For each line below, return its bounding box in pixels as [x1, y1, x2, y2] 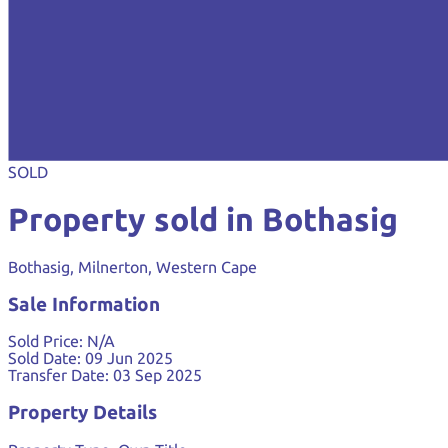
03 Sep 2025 [113, 366, 202, 385]
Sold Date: [8, 349, 81, 368]
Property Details [8, 402, 157, 424]
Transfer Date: [8, 366, 109, 385]
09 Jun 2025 [85, 349, 173, 368]
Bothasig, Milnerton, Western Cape [8, 257, 257, 276]
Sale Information [8, 293, 160, 315]
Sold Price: [8, 332, 83, 351]
